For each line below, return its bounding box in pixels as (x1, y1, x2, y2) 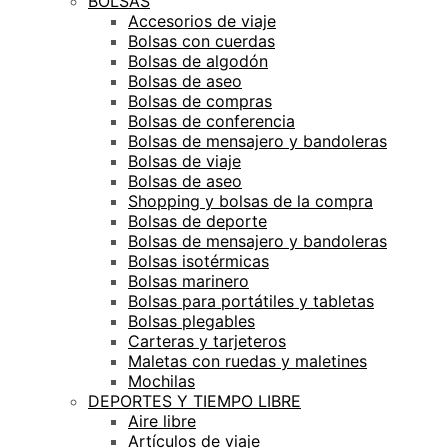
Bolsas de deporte (128, 210, 267, 231)
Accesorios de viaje (128, 10, 276, 31)
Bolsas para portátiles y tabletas (128, 290, 374, 311)
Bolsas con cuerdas (128, 30, 275, 51)
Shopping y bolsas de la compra (128, 190, 373, 211)
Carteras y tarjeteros (128, 330, 286, 351)
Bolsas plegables (128, 310, 255, 331)
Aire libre (128, 410, 196, 431)
